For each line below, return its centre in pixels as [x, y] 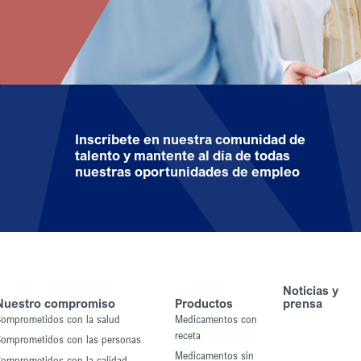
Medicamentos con [216, 319]
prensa [302, 303]
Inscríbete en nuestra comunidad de [191, 139]
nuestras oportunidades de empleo [188, 171]
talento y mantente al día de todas [183, 155]
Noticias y [310, 290]
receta [187, 335]
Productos [203, 303]
